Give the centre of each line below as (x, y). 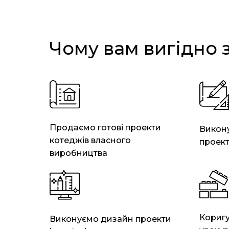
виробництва (78, 153)
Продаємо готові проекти (105, 128)
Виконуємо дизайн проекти (110, 219)
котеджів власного (90, 140)
